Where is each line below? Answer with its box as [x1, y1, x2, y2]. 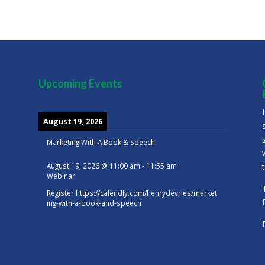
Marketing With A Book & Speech [46, 137, 155, 147]
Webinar [46, 171, 75, 180]
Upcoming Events [38, 76, 122, 90]
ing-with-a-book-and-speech [46, 198, 141, 208]
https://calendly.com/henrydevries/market [75, 188, 217, 198]
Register [46, 188, 76, 198]
